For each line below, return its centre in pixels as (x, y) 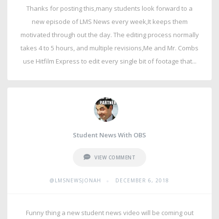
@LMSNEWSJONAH (76, 180)
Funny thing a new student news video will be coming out (109, 213)
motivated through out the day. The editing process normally (109, 35)
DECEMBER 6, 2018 (142, 180)
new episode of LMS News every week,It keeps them (109, 22)
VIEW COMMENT (115, 157)
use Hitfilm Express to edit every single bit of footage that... (109, 61)
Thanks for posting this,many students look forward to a (109, 8)
